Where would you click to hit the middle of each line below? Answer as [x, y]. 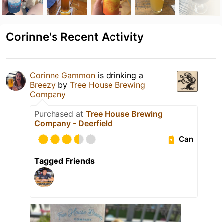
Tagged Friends [64, 160]
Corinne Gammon [62, 75]
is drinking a [119, 75]
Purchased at [60, 114]
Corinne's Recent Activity [75, 36]
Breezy [43, 84]
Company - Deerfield [73, 123]
